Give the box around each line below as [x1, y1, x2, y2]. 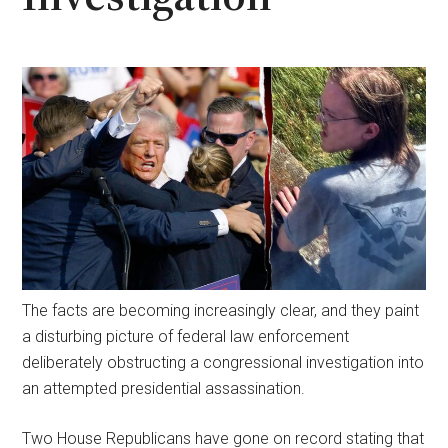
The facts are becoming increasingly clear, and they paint [22, 300, 420, 320]
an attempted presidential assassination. [22, 378, 306, 398]
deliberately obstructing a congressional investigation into [22, 352, 425, 372]
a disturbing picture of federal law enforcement [22, 326, 350, 346]
